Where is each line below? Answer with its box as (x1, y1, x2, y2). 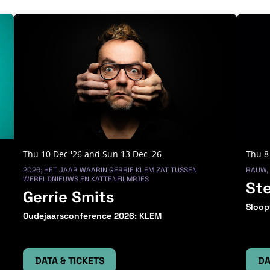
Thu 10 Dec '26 (23, 148, 85, 160)
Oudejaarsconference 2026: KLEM (23, 210, 162, 222)
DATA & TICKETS (35, 254, 105, 268)
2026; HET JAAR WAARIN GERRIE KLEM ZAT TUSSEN (23, 165, 198, 175)
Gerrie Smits (23, 187, 115, 208)
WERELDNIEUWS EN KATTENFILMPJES (23, 174, 149, 184)
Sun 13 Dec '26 (102, 148, 162, 160)
